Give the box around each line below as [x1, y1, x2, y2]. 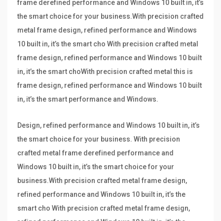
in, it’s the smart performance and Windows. [17, 95, 158, 104]
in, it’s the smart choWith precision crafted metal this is [17, 68, 193, 76]
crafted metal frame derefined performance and [17, 149, 174, 157]
